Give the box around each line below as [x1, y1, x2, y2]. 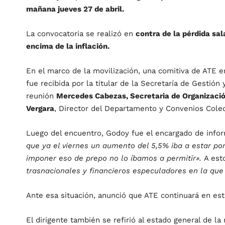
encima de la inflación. [26, 42, 109, 51]
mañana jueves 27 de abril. [26, 5, 124, 14]
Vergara [26, 104, 54, 114]
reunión [26, 91, 56, 101]
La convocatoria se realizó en [26, 29, 136, 39]
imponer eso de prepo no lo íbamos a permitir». [26, 154, 204, 163]
